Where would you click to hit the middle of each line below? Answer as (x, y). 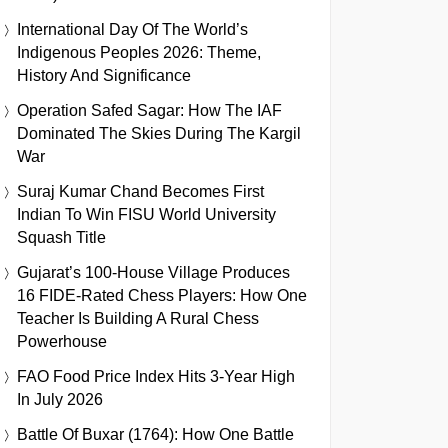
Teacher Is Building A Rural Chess (138, 318)
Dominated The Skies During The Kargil (159, 133)
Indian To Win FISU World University (146, 214)
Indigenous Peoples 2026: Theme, (139, 52)
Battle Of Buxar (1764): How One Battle (155, 434)
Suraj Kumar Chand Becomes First (140, 191)
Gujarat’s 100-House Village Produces (153, 272)
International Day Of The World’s (132, 29)
